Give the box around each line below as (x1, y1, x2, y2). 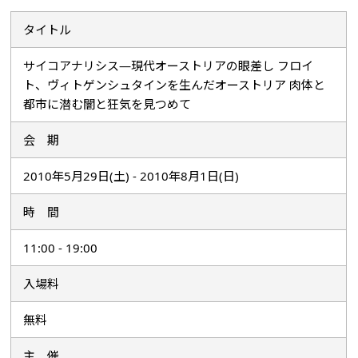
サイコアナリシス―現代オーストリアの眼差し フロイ (23, 58, 314, 74)
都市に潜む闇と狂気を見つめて (23, 96, 192, 112)
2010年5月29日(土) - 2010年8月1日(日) (23, 168, 240, 184)
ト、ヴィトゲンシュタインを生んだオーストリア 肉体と (23, 77, 326, 93)
